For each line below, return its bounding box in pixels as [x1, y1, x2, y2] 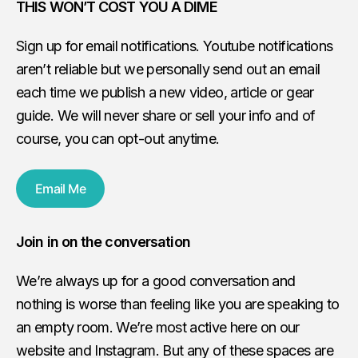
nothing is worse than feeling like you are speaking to [16, 296, 340, 312]
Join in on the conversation [16, 233, 190, 250]
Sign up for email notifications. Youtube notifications [16, 38, 333, 54]
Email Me [35, 181, 86, 197]
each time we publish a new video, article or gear [16, 84, 314, 101]
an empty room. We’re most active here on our [16, 319, 300, 336]
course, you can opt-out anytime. [16, 130, 220, 147]
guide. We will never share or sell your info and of [16, 107, 316, 124]
